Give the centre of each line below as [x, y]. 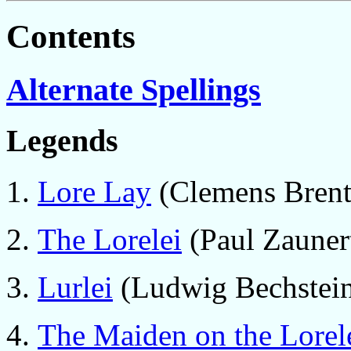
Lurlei [75, 288]
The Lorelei [110, 240]
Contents [71, 36]
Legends [62, 141]
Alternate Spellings [134, 89]
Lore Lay [94, 192]
